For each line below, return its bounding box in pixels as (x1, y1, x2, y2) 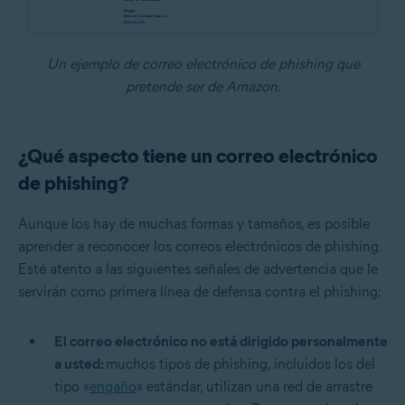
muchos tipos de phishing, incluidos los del (106, 355, 375, 373)
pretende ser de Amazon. (125, 78, 281, 96)
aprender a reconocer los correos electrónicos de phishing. (18, 238, 381, 256)
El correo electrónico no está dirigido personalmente (54, 333, 388, 351)
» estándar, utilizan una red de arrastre (137, 378, 372, 396)
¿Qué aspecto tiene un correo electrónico (18, 144, 378, 169)
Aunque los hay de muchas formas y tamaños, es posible (18, 215, 370, 233)
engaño (89, 378, 137, 396)
